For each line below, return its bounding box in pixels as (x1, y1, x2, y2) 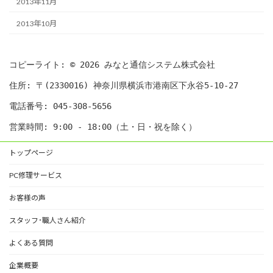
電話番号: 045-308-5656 (9, 101, 112, 112)
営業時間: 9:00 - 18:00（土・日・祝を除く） (9, 122, 197, 132)
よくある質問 (9, 238, 53, 248)
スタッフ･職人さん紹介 (9, 216, 86, 225)
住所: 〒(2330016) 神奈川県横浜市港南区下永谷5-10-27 (9, 80, 238, 91)
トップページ (9, 148, 53, 158)
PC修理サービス (9, 171, 62, 180)
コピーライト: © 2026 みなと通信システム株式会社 (9, 60, 215, 70)
